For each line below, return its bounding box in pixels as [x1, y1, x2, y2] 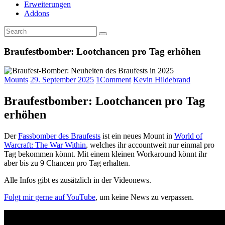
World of [174, 132, 202, 141]
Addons [24, 9, 49, 18]
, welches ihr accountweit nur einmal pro [86, 141, 214, 150]
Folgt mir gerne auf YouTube [4, 193, 95, 202]
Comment [100, 75, 131, 84]
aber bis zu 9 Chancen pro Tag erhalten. [4, 159, 130, 168]
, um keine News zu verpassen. [95, 193, 194, 202]
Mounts [4, 75, 28, 84]
